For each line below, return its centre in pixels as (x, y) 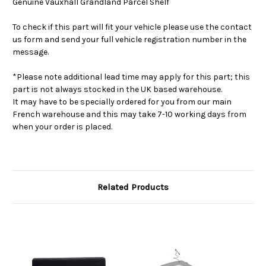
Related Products (133, 187)
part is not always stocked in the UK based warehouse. (117, 89)
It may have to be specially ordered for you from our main (122, 102)
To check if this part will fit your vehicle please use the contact (132, 27)
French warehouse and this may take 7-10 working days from (129, 114)
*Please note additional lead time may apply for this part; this (131, 77)
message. (31, 52)
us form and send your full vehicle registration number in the (129, 39)
